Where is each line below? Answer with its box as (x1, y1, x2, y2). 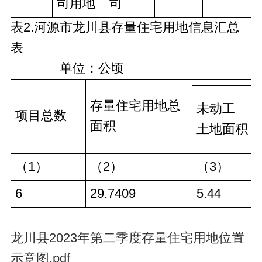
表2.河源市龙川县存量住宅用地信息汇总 (10, 20, 240, 35)
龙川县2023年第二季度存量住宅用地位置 (10, 230, 244, 245)
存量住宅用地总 (89, 98, 180, 113)
